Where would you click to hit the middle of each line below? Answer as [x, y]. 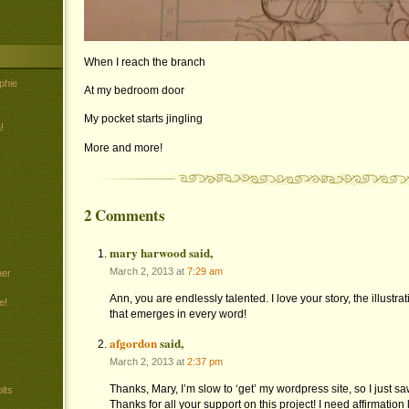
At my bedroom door [134, 91]
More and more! [123, 147]
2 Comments [124, 215]
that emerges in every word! [178, 315]
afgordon [134, 343]
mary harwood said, [162, 253]
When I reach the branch [144, 62]
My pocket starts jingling [143, 119]
